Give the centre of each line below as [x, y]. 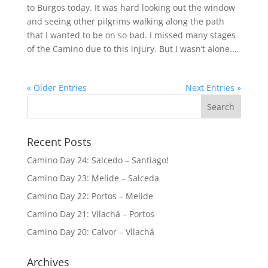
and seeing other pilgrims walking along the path [125, 22]
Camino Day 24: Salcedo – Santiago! [98, 160]
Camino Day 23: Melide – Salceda [93, 178]
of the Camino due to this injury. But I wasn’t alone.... [133, 49]
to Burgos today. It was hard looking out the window [131, 8]
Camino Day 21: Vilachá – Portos [90, 214]
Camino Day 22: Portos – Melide [90, 196]
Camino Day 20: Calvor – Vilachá [90, 232]
